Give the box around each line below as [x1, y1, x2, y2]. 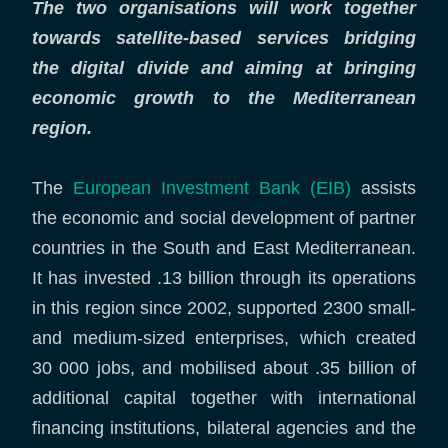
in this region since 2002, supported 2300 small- [32, 298, 416, 318]
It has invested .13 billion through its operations [32, 268, 416, 288]
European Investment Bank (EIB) [73, 178, 351, 198]
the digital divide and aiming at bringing [32, 58, 416, 78]
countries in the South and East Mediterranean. [32, 238, 416, 258]
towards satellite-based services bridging [32, 28, 416, 48]
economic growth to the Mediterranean [32, 88, 416, 108]
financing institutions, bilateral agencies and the [32, 418, 416, 438]
